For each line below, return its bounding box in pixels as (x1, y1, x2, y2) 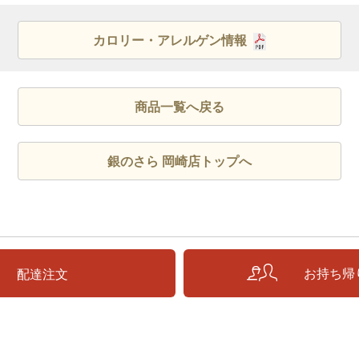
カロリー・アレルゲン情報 (93, 34, 247, 47)
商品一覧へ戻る (135, 100, 224, 114)
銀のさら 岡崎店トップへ (107, 155, 252, 168)
